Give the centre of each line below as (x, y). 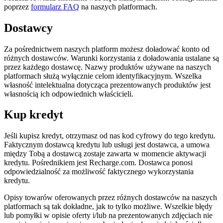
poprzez (17, 6)
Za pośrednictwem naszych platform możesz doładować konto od (107, 49)
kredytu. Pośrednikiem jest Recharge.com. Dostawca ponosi (98, 163)
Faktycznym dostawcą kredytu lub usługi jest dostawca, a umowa (107, 145)
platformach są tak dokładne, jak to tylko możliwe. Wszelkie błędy (108, 207)
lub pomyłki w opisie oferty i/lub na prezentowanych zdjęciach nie (108, 216)
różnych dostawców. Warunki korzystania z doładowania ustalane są (111, 58)
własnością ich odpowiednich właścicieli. (69, 94)
